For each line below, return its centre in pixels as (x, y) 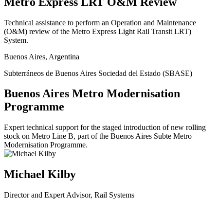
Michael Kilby (40, 174)
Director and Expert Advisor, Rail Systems (69, 195)
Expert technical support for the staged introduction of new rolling (105, 127)
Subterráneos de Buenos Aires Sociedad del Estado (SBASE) (98, 73)
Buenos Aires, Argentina (42, 56)
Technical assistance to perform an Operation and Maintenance (100, 22)
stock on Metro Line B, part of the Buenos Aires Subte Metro (98, 136)
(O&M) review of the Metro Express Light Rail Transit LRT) (98, 31)
